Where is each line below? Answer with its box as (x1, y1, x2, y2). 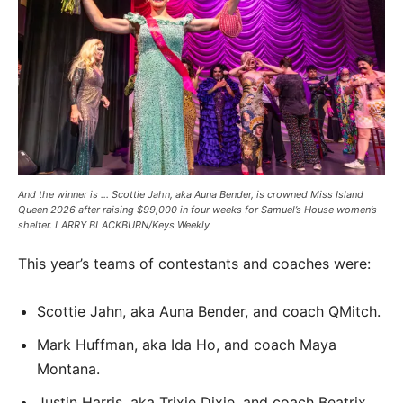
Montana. (37, 359, 104, 378)
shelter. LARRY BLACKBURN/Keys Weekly (18, 218, 210, 231)
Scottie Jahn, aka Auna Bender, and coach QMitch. (37, 301, 381, 320)
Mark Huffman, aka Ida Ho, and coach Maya (37, 335, 336, 354)
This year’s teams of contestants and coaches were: (18, 254, 375, 273)
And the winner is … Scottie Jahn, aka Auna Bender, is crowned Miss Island (18, 187, 363, 201)
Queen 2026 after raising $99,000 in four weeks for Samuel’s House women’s (18, 202, 377, 216)
